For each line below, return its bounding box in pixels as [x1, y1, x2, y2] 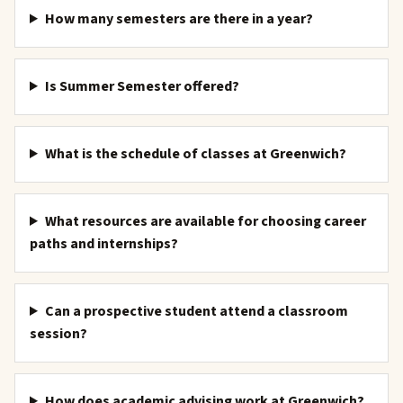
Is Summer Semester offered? [44, 76, 239, 96]
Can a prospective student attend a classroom [44, 301, 348, 321]
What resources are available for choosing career [44, 211, 366, 231]
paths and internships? [30, 234, 178, 254]
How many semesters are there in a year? [44, 9, 313, 29]
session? [30, 324, 87, 344]
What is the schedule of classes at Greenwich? [44, 144, 346, 164]
